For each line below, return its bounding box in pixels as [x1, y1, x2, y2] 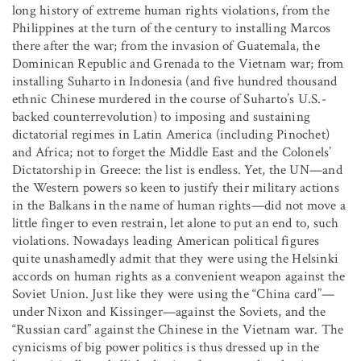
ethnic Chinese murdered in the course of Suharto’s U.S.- [12, 89, 326, 108]
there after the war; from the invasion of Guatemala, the [12, 36, 320, 55]
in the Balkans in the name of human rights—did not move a [12, 196, 346, 214]
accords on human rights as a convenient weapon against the [12, 267, 346, 285]
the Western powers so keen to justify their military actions [12, 178, 339, 197]
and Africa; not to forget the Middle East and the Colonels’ [12, 143, 332, 161]
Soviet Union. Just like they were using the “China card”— [12, 284, 335, 303]
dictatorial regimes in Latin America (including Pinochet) [12, 125, 330, 143]
